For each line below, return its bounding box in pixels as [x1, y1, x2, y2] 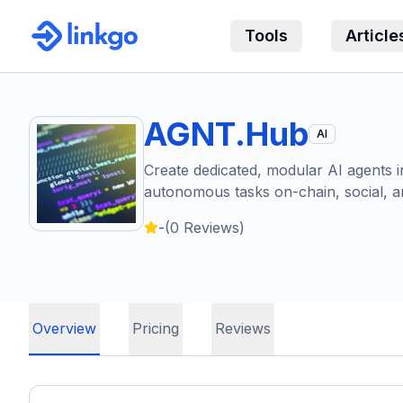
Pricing [132, 319, 179, 337]
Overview [32, 319, 96, 337]
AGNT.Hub [144, 114, 309, 154]
